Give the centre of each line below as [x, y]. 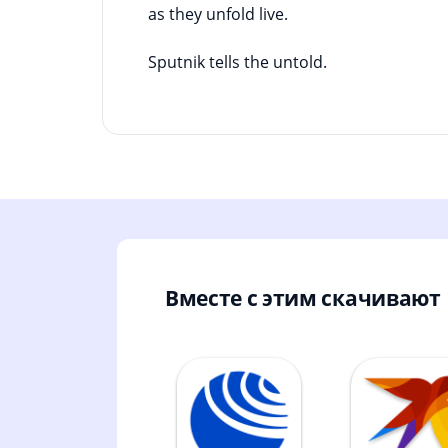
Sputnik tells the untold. [237, 61]
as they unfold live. [218, 13]
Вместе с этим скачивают [303, 297]
